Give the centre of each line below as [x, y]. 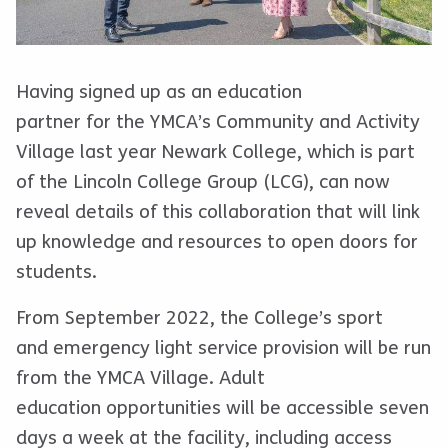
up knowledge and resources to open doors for [217, 242]
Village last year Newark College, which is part [215, 152]
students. [56, 272]
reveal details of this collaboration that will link [218, 212]
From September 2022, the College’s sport [199, 318]
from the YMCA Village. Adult [140, 378]
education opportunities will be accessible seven [222, 408]
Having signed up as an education [159, 92]
